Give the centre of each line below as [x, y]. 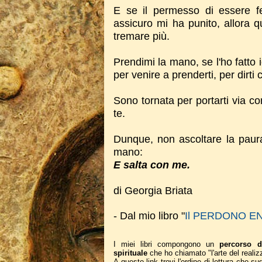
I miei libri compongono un [167, 244]
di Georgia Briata [153, 191]
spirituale [130, 253]
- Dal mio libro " [149, 216]
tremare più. [142, 36]
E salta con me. [152, 165]
